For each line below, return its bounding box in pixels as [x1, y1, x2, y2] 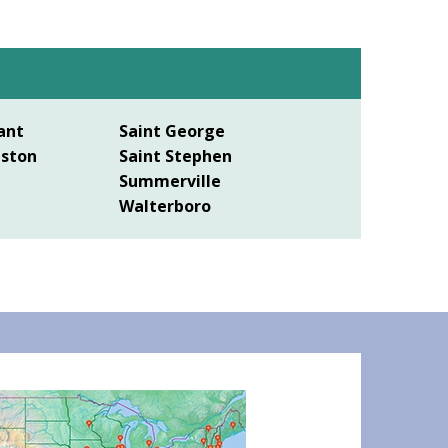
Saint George [118, 120, 225, 143]
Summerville [118, 170, 221, 193]
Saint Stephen [118, 145, 232, 168]
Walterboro [118, 195, 211, 218]
